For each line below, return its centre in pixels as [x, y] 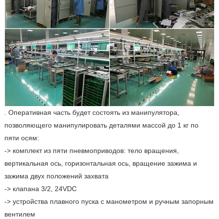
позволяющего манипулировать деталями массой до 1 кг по [101, 125]
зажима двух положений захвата [56, 176]
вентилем [20, 214]
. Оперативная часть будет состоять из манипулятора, [92, 112]
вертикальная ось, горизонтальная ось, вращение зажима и [100, 163]
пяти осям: [22, 138]
